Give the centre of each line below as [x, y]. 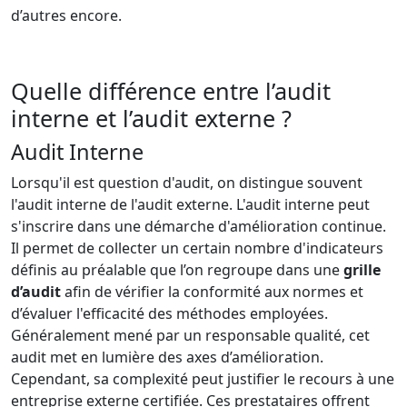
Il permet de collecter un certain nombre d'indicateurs [197, 248]
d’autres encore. [66, 15]
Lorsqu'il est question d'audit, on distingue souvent [187, 182]
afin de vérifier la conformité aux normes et [212, 291]
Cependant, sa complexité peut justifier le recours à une [203, 378]
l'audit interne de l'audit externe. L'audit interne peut [190, 204]
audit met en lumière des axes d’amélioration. [167, 357]
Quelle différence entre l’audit [171, 90]
